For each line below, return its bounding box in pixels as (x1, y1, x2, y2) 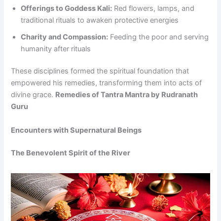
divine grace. (11, 90, 56, 100)
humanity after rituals (21, 44, 91, 53)
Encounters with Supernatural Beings (11, 125, 142, 135)
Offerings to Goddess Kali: (21, 3, 112, 13)
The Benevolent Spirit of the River (11, 148, 131, 157)
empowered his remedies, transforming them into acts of (11, 78, 202, 88)
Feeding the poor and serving (108, 32, 209, 41)
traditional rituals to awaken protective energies (21, 15, 179, 25)
